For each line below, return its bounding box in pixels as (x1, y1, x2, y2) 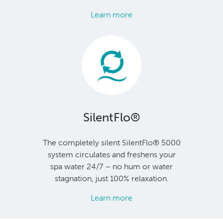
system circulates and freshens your (47, 150, 176, 159)
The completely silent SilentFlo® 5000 (42, 138, 181, 147)
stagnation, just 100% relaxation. (54, 174, 169, 183)
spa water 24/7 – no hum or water (50, 162, 173, 171)
